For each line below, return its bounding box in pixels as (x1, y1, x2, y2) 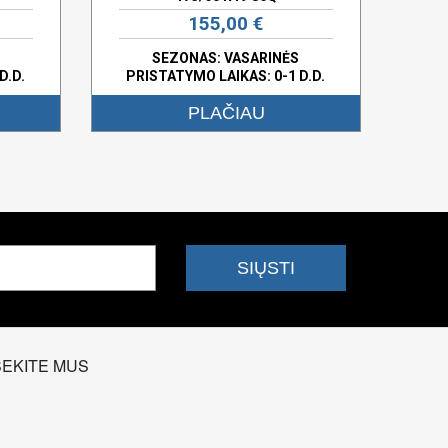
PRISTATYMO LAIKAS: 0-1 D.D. (126, 67, 326, 84)
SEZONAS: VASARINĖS (152, 49, 300, 66)
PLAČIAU (187, 102, 265, 123)
